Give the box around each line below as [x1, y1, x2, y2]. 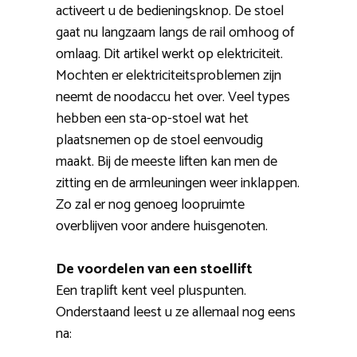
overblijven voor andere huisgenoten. [56, 214, 268, 239]
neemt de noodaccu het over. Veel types [56, 85, 290, 110]
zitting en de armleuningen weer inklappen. [56, 171, 300, 196]
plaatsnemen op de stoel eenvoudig [56, 128, 263, 153]
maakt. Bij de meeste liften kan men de [56, 150, 277, 175]
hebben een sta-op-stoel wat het [56, 107, 249, 131]
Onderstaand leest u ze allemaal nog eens [56, 300, 296, 325]
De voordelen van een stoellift [56, 257, 253, 282]
